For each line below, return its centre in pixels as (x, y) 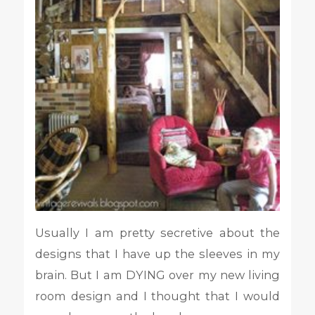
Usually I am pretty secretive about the (157, 232)
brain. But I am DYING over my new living (157, 275)
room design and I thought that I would (157, 296)
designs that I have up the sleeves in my (157, 253)
